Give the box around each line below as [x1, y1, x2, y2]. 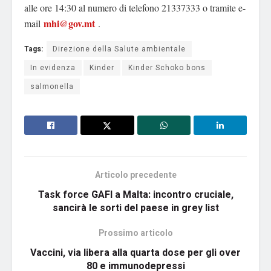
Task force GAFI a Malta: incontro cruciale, [38, 188, 233, 203]
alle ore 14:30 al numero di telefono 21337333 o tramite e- [24, 1, 246, 15]
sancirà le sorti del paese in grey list [52, 201, 219, 216]
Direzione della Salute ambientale [53, 44, 186, 55]
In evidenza [30, 62, 76, 74]
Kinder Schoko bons [128, 62, 206, 74]
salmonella [30, 81, 74, 93]
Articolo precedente [94, 169, 177, 182]
